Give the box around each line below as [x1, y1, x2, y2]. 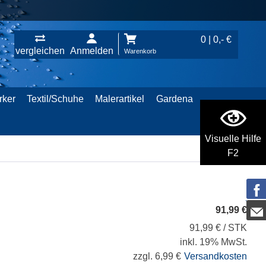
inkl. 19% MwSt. [180, 237, 247, 248]
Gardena [156, 94, 193, 104]
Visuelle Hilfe [205, 134, 261, 144]
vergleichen [15, 45, 65, 56]
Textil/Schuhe [27, 94, 84, 104]
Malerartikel [95, 94, 145, 104]
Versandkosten [184, 251, 247, 262]
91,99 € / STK [189, 223, 247, 233]
